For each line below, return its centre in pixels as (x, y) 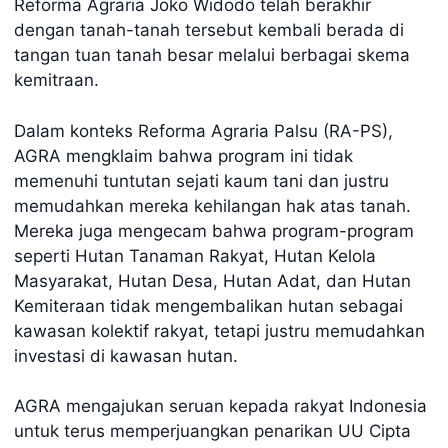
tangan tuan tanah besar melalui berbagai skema (212, 55)
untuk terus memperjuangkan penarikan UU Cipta (212, 431)
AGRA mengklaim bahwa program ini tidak (183, 155)
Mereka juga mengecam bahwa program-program (214, 230)
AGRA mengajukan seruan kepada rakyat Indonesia (220, 406)
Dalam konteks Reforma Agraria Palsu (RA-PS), (203, 130)
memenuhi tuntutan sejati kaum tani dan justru (201, 180)
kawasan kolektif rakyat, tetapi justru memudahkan (219, 330)
